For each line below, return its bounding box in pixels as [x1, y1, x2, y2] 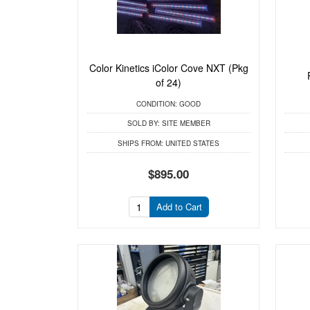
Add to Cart [156, 200, 202, 214]
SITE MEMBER [159, 118, 210, 129]
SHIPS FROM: [118, 138, 164, 148]
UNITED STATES [163, 138, 220, 148]
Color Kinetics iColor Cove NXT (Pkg [89, 61, 248, 75]
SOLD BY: [127, 118, 160, 129]
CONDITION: [136, 99, 178, 109]
